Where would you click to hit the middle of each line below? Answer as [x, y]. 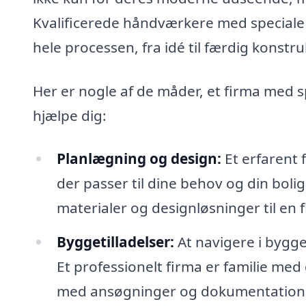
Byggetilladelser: [115, 242]
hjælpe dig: [70, 115]
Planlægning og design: [139, 159]
